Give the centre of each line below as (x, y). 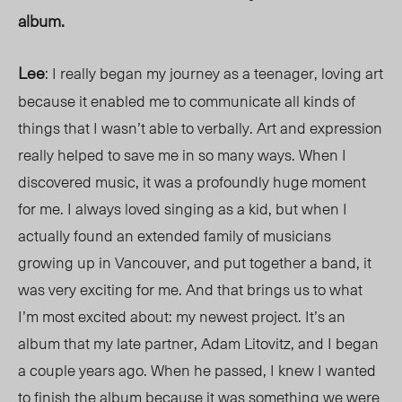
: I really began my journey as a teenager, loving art (214, 73)
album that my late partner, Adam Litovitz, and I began (198, 343)
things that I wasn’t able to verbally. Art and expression (200, 128)
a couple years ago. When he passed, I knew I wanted (197, 370)
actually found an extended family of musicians (175, 236)
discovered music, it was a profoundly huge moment (192, 182)
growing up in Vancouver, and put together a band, (191, 262)
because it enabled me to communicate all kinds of (187, 101)
